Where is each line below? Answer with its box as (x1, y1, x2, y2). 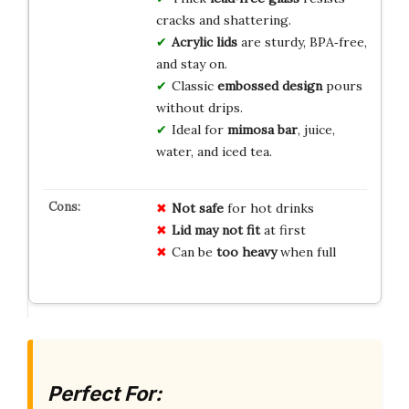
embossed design (216, 77, 322, 94)
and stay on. (155, 55, 227, 72)
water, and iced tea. (155, 142, 272, 160)
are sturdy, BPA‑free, (236, 33, 367, 50)
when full (276, 243, 336, 260)
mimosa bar (226, 121, 298, 138)
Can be (171, 243, 216, 260)
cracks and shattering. (155, 11, 291, 28)
